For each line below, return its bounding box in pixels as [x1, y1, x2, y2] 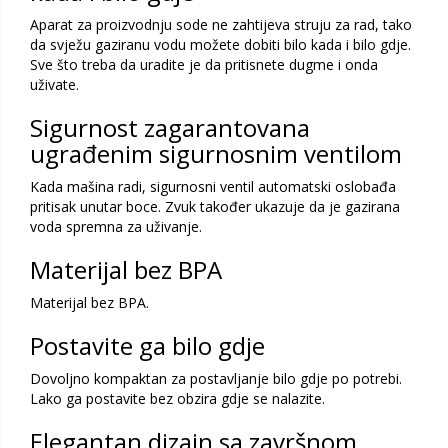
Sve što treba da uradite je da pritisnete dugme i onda [30, 55, 378, 75]
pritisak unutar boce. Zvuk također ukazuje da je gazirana [30, 197, 400, 217]
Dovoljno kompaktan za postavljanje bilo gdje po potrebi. [30, 369, 402, 389]
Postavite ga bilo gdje [30, 329, 265, 363]
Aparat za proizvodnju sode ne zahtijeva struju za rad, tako [30, 15, 412, 35]
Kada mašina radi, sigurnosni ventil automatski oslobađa [30, 177, 396, 197]
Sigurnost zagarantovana [30, 111, 310, 145]
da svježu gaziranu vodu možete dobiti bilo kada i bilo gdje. [30, 35, 411, 55]
